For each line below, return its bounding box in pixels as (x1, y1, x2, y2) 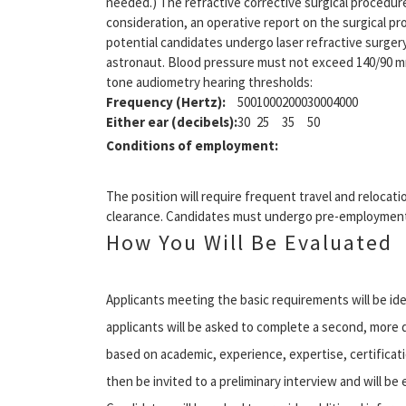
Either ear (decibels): (106, 112, 237, 130)
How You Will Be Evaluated (106, 227, 392, 256)
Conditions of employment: (106, 136, 278, 154)
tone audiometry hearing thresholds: (106, 72, 313, 91)
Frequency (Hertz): (106, 92, 226, 111)
